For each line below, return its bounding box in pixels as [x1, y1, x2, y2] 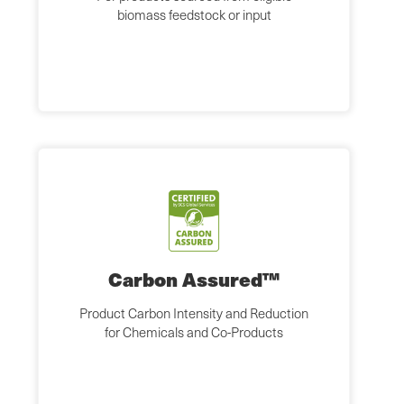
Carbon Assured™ [108, 265, 280, 294]
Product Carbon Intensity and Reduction [79, 304, 308, 323]
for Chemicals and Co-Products [105, 323, 283, 342]
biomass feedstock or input [116, 5, 271, 24]
